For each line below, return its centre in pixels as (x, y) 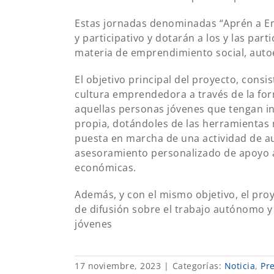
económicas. (106, 168)
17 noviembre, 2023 (118, 266)
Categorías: (198, 266)
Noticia (239, 266)
